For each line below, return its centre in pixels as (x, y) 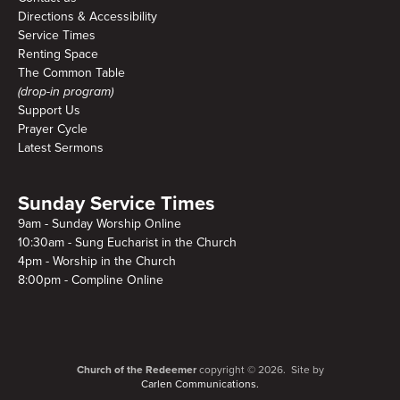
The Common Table (71, 73)
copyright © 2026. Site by (260, 370)
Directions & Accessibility (87, 17)
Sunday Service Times (117, 204)
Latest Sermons (61, 148)
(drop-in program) (66, 92)
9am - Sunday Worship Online (100, 224)
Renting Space (58, 54)
